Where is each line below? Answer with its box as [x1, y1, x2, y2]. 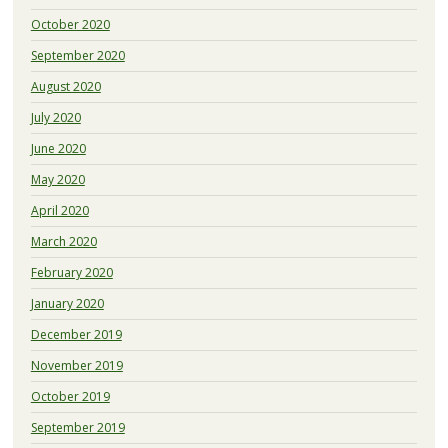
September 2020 [30, 47, 125, 65]
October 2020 [30, 16, 110, 34]
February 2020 [30, 264, 113, 282]
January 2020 [30, 295, 104, 313]
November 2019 [30, 357, 123, 375]
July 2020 [30, 109, 81, 127]
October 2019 [30, 388, 110, 406]
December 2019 [30, 326, 122, 344]
